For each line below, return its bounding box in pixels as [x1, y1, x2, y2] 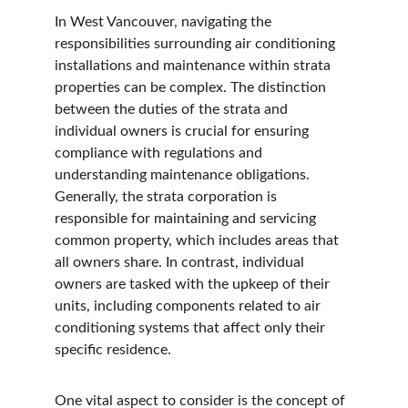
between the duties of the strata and [55, 102, 291, 117]
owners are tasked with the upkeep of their [55, 277, 333, 291]
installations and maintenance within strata [55, 58, 334, 73]
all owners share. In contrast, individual [55, 255, 308, 270]
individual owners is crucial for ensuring [55, 124, 312, 138]
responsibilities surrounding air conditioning [55, 36, 339, 51]
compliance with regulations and [55, 146, 266, 160]
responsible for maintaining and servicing [55, 211, 320, 226]
